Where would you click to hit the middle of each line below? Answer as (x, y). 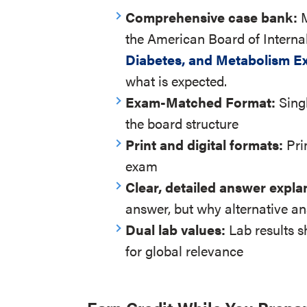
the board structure (182, 123)
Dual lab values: (177, 229)
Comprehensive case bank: (213, 17)
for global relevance (185, 250)
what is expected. (176, 81)
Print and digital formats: (206, 144)
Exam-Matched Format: (202, 102)
